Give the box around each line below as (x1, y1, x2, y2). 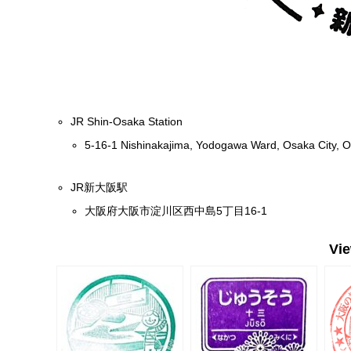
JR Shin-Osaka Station (71, 115, 183, 128)
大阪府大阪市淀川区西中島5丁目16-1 (85, 204, 268, 218)
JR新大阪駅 (71, 181, 128, 194)
